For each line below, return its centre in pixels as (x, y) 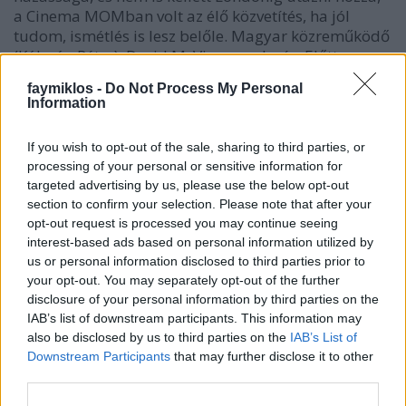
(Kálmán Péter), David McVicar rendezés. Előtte (180, 56)
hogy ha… (48, 96)
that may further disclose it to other (272, 356)
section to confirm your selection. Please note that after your (199, 203)
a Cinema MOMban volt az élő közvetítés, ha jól (182, 16)
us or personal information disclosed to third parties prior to (196, 261)
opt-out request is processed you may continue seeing (183, 222)
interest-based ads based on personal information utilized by (200, 242)
